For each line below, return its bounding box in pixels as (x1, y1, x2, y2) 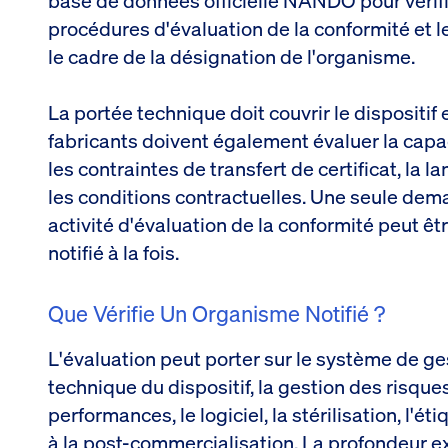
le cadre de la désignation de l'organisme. (48, 42, 415, 70)
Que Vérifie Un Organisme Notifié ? (48, 298, 385, 328)
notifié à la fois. (48, 238, 179, 266)
